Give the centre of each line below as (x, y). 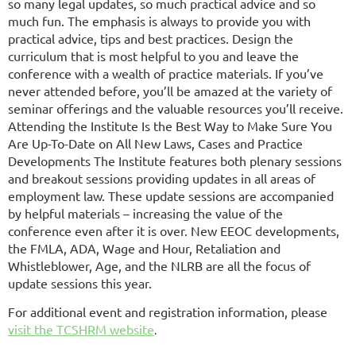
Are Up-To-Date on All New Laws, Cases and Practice (155, 143)
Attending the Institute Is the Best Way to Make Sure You (170, 125)
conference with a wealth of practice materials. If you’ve (166, 73)
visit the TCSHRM (59, 329)
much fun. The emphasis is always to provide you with (159, 20)
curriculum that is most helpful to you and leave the (153, 55)
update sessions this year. (80, 282)
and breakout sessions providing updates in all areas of (162, 178)
